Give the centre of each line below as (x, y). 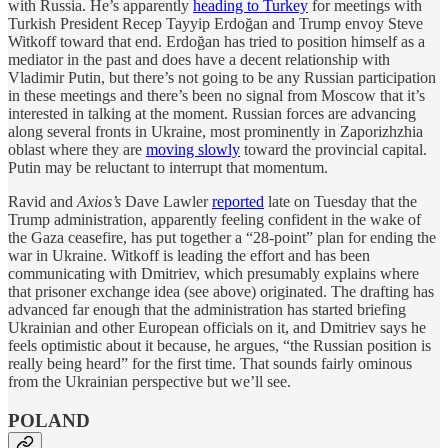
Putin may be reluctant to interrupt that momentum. (168, 167)
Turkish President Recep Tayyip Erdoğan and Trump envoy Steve (215, 23)
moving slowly (193, 149)
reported (238, 201)
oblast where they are (77, 149)
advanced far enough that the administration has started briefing (207, 309)
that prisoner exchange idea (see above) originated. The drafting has (221, 291)
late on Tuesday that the (340, 201)
